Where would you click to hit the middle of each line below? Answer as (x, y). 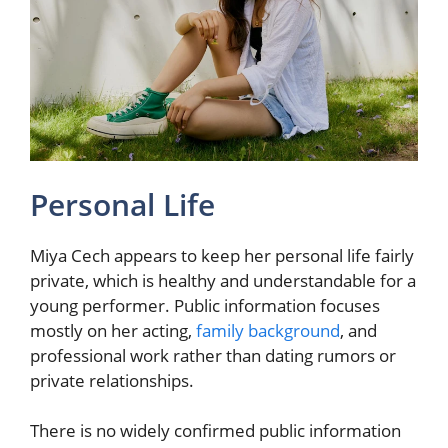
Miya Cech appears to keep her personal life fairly (222, 255)
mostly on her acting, (113, 330)
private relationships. (112, 380)
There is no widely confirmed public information (215, 431)
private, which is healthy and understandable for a (223, 280)
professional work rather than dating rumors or (213, 355)
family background (268, 330)
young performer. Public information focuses (205, 305)
